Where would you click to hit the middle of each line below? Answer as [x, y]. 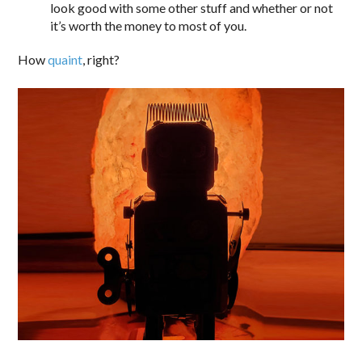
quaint [65, 60]
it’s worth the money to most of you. [149, 26]
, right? [101, 60]
